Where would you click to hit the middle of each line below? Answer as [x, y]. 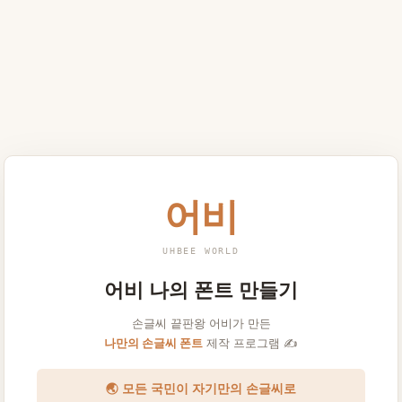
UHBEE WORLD [201, 250]
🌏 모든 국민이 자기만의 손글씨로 [201, 389]
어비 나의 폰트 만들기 [201, 290]
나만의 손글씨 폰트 [153, 342]
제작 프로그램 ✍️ [250, 342]
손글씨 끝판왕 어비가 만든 [201, 323]
